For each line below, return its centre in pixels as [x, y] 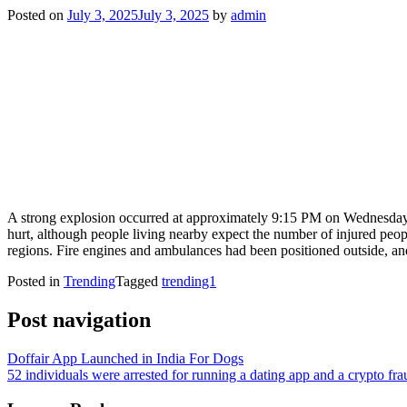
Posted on [37, 15]
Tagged [139, 281]
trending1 [189, 281]
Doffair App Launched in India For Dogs [125, 358]
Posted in [35, 281]
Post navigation [79, 319]
